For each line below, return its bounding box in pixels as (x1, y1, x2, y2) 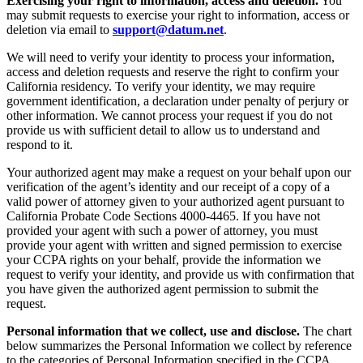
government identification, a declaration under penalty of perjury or (6, 94, 348, 109)
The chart (300, 324, 352, 339)
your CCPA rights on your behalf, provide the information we (6, 253, 321, 267)
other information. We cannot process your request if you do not (6, 109, 332, 123)
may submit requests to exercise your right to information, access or (6, 8, 349, 23)
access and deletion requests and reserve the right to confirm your (6, 65, 339, 79)
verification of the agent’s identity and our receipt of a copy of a (6, 180, 330, 194)
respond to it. (6, 138, 73, 152)
